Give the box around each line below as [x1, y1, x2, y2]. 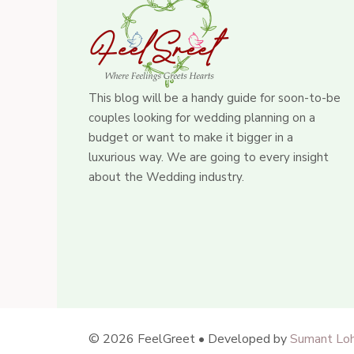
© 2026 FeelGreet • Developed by [88, 330, 290, 348]
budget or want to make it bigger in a [88, 130, 293, 145]
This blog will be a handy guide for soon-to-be [88, 90, 341, 106]
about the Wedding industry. [88, 169, 244, 185]
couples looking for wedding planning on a [88, 110, 315, 126]
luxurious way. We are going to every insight [88, 149, 329, 165]
